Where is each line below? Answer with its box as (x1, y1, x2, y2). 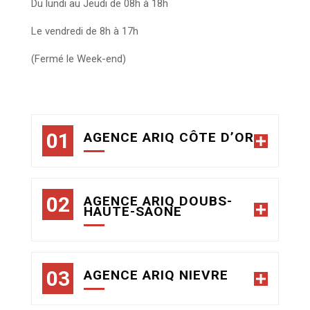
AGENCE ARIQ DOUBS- (84, 193, 232, 209)
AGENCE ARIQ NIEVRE (84, 267, 228, 283)
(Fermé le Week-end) (31, 53, 126, 65)
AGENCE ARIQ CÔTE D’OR (84, 129, 254, 145)
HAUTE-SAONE (84, 203, 182, 219)
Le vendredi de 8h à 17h (31, 25, 138, 37)
